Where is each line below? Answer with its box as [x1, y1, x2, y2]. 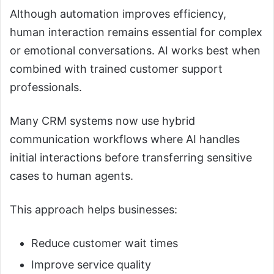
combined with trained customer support [10, 62, 223, 75]
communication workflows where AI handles [10, 132, 240, 146]
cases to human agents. [10, 169, 133, 182]
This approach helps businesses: [10, 202, 177, 216]
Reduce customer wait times [31, 236, 178, 250]
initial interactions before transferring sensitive [10, 150, 252, 164]
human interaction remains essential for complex [10, 25, 262, 39]
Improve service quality [31, 257, 151, 271]
